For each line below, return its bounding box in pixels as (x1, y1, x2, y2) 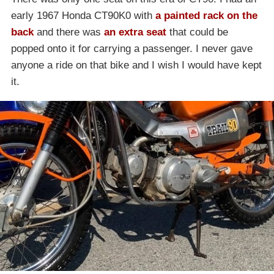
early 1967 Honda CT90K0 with (11, 10, 155, 22)
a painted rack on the (155, 10, 257, 22)
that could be (166, 26, 228, 39)
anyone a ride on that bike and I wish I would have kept (11, 59, 262, 72)
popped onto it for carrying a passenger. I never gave (11, 43, 253, 55)
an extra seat (104, 26, 166, 39)
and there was (34, 26, 104, 39)
